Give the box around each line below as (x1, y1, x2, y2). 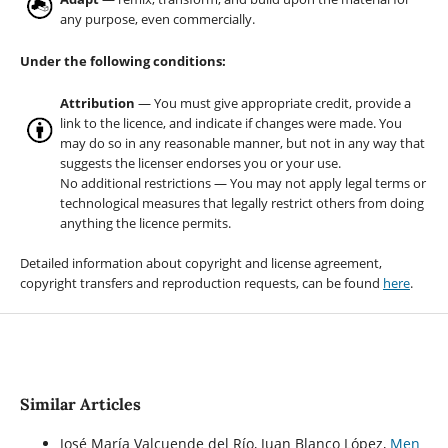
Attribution (59, 93, 135, 112)
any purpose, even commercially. (59, 9, 255, 28)
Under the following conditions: (19, 51, 226, 70)
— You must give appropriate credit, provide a (134, 93, 411, 112)
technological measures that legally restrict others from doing (59, 193, 424, 212)
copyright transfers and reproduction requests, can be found (19, 273, 383, 292)
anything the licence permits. (59, 213, 231, 232)
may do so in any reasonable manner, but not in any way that (59, 133, 425, 152)
